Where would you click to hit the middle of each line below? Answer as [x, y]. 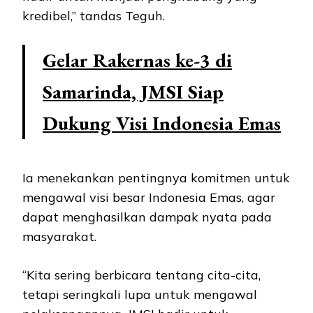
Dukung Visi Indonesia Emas [162, 123]
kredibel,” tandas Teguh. [95, 16]
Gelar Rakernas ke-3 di [137, 60]
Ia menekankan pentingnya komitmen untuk [156, 178]
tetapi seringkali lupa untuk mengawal [140, 295]
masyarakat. [59, 237]
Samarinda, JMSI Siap [133, 92]
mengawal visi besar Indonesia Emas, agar [149, 198]
